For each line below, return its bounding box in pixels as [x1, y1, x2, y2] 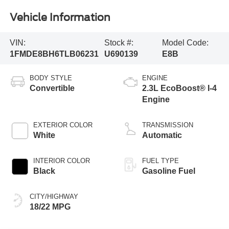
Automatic [142, 131, 182, 140]
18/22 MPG [29, 202, 71, 212]
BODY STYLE [29, 74, 72, 82]
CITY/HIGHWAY [29, 193, 78, 201]
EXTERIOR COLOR [33, 121, 93, 129]
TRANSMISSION [142, 121, 193, 129]
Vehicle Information [9, 11, 110, 24]
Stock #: [104, 38, 134, 47]
